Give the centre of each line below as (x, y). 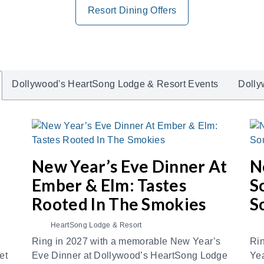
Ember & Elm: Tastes (109, 185)
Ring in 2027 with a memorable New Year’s (126, 241)
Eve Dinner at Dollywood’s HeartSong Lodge (130, 255)
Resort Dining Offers (132, 10)
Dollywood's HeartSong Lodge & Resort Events (115, 84)
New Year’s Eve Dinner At (130, 166)
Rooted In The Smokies (119, 204)
